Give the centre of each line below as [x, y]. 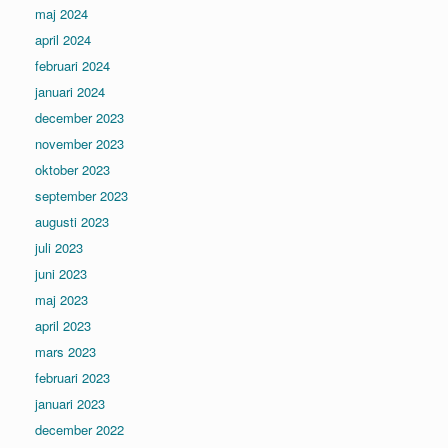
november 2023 [79, 143]
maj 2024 [61, 13]
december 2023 [79, 117]
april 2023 [63, 325]
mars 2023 [65, 351]
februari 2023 [72, 377]
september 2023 [81, 195]
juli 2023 [59, 247]
